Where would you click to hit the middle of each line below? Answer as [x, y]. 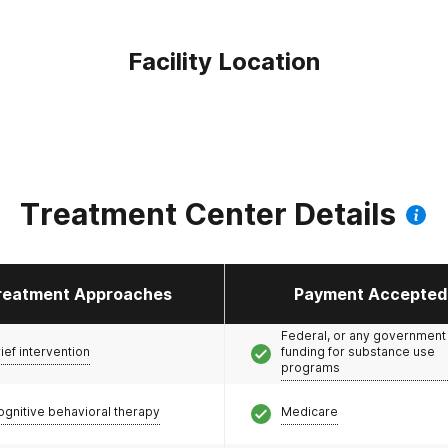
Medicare [309, 411]
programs [310, 367]
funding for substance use [357, 351]
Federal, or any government [363, 335]
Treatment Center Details [208, 214]
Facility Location [224, 61]
